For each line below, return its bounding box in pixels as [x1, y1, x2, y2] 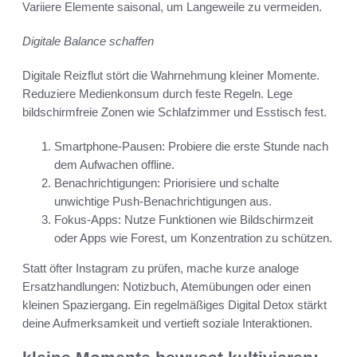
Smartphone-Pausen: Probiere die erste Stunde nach [54, 139, 328, 153]
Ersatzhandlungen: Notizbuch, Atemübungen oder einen [22, 279, 311, 293]
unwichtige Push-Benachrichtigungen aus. [54, 194, 272, 208]
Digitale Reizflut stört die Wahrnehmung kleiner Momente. [22, 68, 320, 82]
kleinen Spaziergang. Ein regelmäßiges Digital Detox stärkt [22, 297, 327, 312]
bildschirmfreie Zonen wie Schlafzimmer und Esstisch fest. [22, 104, 327, 119]
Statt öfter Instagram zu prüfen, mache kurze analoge [22, 261, 299, 275]
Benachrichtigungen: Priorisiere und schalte [54, 175, 279, 190]
